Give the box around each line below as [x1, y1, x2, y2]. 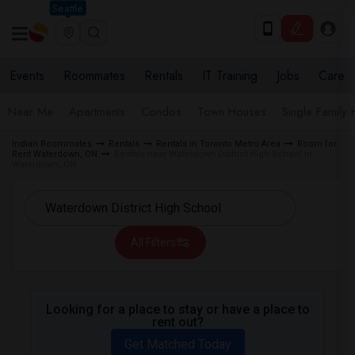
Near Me [8, 103, 53, 120]
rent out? [151, 315, 204, 330]
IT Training [202, 67, 258, 85]
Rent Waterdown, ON [12, 149, 97, 159]
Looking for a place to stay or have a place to [45, 302, 310, 317]
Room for [297, 139, 337, 149]
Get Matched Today [124, 337, 231, 352]
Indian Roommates [12, 139, 92, 149]
